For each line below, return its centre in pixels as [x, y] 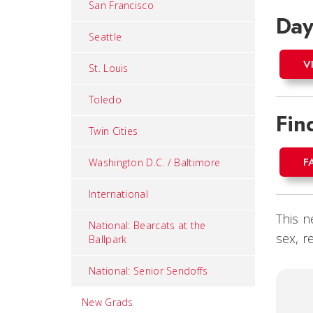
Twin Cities [114, 131]
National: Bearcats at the [147, 225]
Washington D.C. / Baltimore [155, 162]
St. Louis [109, 68]
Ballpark [108, 239]
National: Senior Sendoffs [148, 271]
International [118, 194]
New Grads [108, 302]
